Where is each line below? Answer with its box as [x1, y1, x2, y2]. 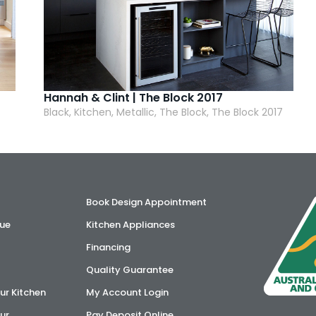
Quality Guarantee [86, 263, 174, 276]
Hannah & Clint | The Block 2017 [44, 90, 224, 106]
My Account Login [86, 286, 169, 299]
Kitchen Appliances [86, 218, 176, 231]
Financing [86, 241, 131, 254]
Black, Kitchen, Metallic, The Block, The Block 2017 [44, 105, 284, 119]
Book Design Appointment [86, 195, 207, 209]
